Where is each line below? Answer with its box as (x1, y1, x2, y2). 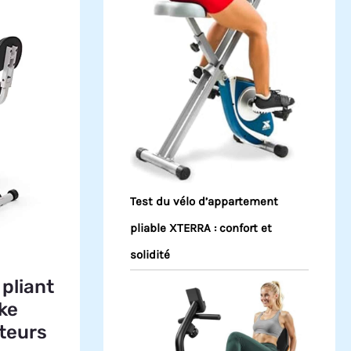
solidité (130, 248, 170, 262)
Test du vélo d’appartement (130, 194, 278, 209)
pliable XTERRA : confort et (130, 221, 272, 236)
